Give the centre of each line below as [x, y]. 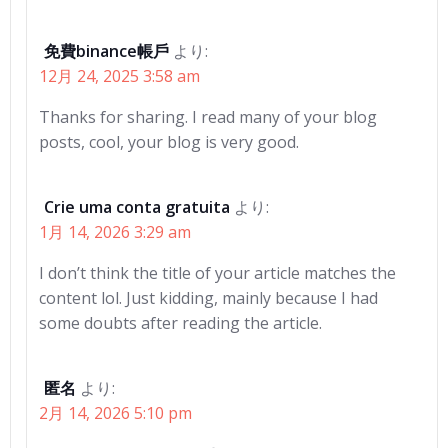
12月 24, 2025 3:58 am [119, 76]
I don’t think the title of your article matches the [217, 273]
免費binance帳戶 [106, 51]
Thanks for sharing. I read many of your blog [208, 117]
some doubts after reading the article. [180, 323]
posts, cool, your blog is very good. [169, 142]
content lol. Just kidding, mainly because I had [208, 298]
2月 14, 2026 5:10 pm [115, 413]
